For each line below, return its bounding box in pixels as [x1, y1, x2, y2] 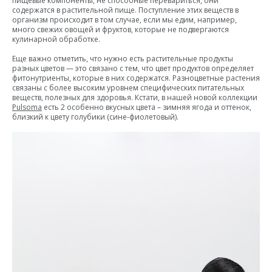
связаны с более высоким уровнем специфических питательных [12, 83, 244, 93]
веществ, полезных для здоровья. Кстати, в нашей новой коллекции [12, 92, 257, 103]
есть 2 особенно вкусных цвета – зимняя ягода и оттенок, [42, 102, 251, 112]
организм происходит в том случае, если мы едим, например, [12, 15, 237, 25]
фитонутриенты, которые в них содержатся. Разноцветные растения [12, 73, 260, 83]
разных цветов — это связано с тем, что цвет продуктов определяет [12, 63, 254, 73]
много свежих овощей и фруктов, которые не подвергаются [12, 24, 229, 35]
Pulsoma [12, 102, 42, 112]
